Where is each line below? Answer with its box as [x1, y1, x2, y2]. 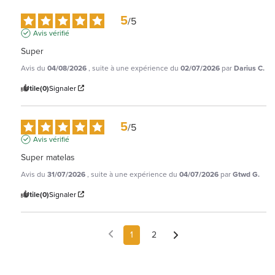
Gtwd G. [233, 168, 260, 180]
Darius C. [234, 62, 265, 74]
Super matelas [21, 150, 75, 164]
